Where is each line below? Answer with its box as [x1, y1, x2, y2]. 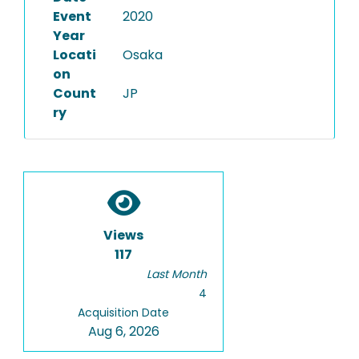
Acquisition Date [78, 305, 169, 321]
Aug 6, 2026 [87, 322, 159, 341]
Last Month [147, 266, 207, 282]
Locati [53, 46, 96, 64]
